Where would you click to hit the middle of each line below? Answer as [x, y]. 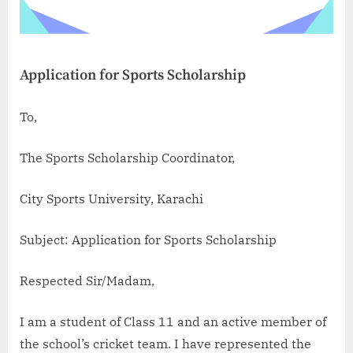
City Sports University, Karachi [113, 198]
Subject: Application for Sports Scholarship [148, 239]
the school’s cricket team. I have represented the [165, 343]
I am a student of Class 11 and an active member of [173, 321]
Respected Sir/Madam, [87, 280]
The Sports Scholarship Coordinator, [129, 157]
